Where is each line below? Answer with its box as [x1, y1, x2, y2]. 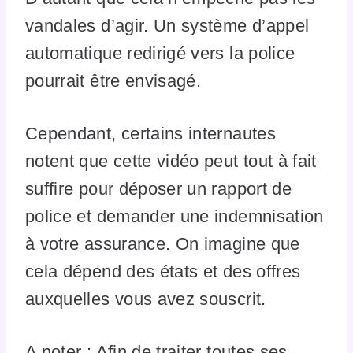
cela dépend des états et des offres [25, 261, 301, 281]
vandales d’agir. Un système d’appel [25, 15, 310, 35]
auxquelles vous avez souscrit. [25, 288, 271, 309]
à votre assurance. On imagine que [25, 233, 300, 254]
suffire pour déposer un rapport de [25, 178, 292, 199]
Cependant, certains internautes [25, 123, 276, 143]
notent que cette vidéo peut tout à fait [25, 150, 317, 171]
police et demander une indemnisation [25, 206, 324, 226]
